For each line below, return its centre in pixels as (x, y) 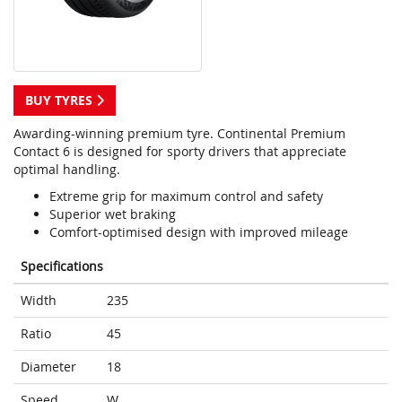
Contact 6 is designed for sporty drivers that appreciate (180, 152)
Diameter (48, 367)
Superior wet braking (113, 214)
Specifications (62, 267)
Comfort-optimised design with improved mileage (199, 232)
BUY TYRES (61, 100)
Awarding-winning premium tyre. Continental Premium (179, 134)
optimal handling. (67, 170)
